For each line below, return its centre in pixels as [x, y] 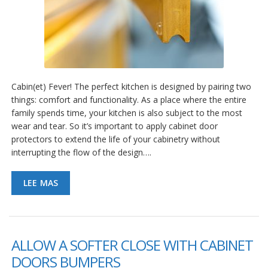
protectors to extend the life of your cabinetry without [116, 139]
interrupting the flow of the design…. [81, 152]
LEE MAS [41, 182]
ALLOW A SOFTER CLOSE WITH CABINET [132, 245]
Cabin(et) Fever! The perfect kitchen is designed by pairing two [131, 86]
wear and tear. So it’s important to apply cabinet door [115, 126]
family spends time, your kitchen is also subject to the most [127, 112]
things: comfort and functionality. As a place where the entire [129, 99]
